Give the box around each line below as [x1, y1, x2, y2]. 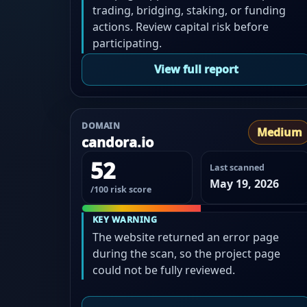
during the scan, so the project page [92, 245, 280, 261]
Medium [257, 124, 303, 140]
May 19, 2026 [209, 175, 279, 191]
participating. [92, 36, 162, 51]
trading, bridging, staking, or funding [92, 3, 286, 19]
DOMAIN [82, 119, 121, 132]
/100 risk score [90, 183, 151, 195]
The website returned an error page [92, 229, 279, 245]
